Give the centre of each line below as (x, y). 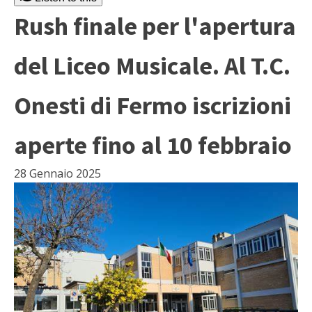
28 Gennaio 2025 (57, 173)
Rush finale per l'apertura (155, 26)
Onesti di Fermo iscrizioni (153, 106)
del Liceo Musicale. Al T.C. (152, 66)
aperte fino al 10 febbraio (153, 145)
